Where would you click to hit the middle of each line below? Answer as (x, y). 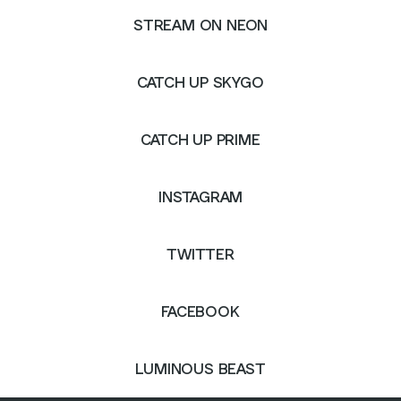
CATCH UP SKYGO (200, 82)
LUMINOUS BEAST (200, 368)
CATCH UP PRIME (200, 139)
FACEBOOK (200, 311)
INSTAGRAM (200, 196)
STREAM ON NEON (200, 25)
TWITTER (200, 254)
